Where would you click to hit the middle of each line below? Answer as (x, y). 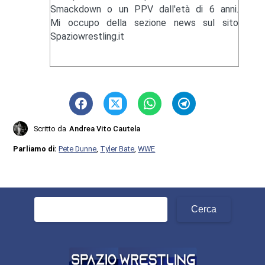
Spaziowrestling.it (87, 36)
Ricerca (49, 203)
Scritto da (50, 128)
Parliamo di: (36, 148)
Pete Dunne (78, 148)
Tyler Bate (117, 148)
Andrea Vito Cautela (105, 128)
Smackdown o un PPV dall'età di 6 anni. (144, 9)
